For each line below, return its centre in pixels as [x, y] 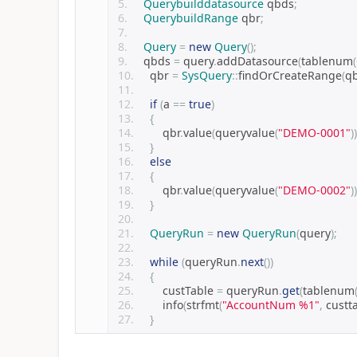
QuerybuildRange [190, 18]
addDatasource [257, 61]
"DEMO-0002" [314, 190]
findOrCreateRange [290, 75]
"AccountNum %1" [271, 304]
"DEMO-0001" [314, 132]
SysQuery [206, 75]
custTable [177, 290]
